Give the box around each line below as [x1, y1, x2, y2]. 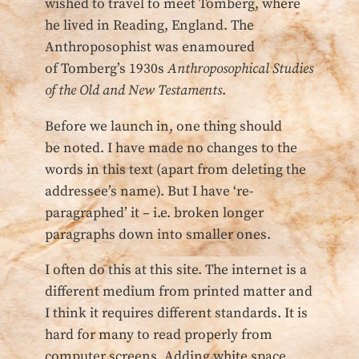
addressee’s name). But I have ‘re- [45, 182, 253, 200]
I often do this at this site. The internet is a [45, 261, 307, 280]
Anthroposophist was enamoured [45, 38, 255, 57]
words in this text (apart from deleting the [45, 160, 306, 179]
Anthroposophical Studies [167, 60, 313, 79]
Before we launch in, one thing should [45, 117, 282, 135]
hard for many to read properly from [45, 326, 272, 345]
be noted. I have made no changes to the [45, 139, 297, 157]
